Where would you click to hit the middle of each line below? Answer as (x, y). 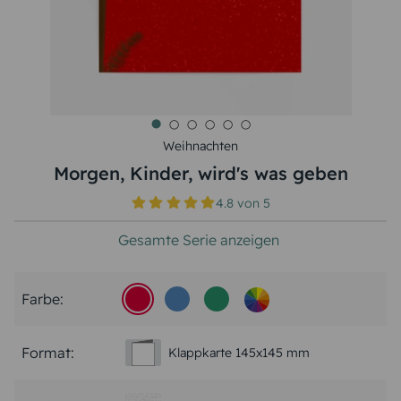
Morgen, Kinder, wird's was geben (200, 173)
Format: (48, 353)
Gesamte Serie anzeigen (199, 240)
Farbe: (43, 299)
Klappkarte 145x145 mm (239, 352)
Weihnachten (200, 146)
